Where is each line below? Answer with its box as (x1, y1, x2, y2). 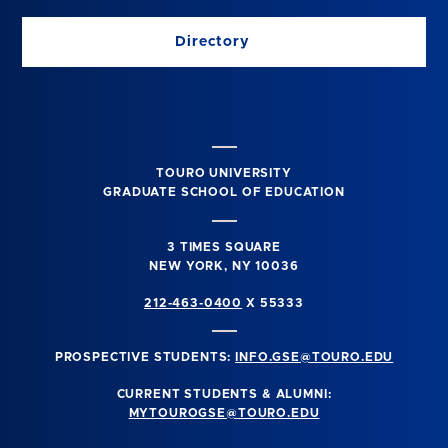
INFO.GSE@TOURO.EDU (235, 351, 394, 364)
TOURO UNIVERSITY (156, 167, 292, 180)
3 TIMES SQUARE (167, 240, 281, 253)
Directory (175, 34, 255, 49)
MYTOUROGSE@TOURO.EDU (128, 407, 320, 420)
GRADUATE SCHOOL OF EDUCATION (103, 186, 345, 199)
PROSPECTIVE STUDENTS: (54, 351, 236, 364)
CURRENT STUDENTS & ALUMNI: (116, 388, 332, 401)
